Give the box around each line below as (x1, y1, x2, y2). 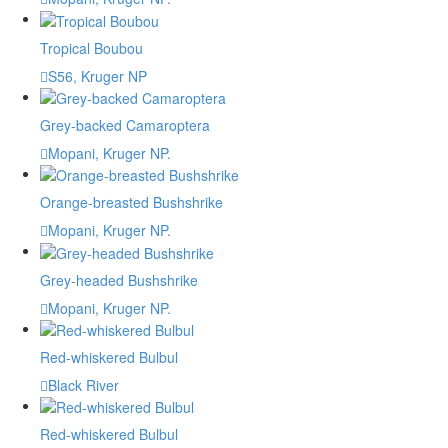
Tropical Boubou (40, 37, 143, 58)
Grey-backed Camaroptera (40, 115, 210, 136)
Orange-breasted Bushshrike (40, 192, 223, 213)
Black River (48, 375, 119, 396)
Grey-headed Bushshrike (40, 269, 198, 290)
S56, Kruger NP (48, 65, 147, 86)
